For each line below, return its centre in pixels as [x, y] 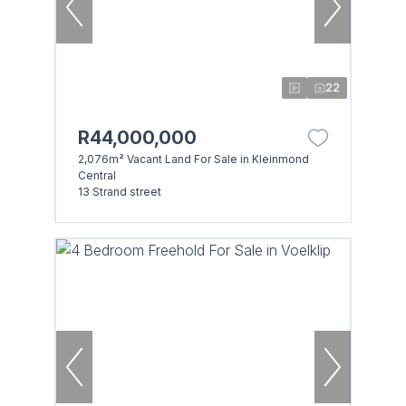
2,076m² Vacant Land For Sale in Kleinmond [193, 159]
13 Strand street [119, 191]
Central [97, 175]
